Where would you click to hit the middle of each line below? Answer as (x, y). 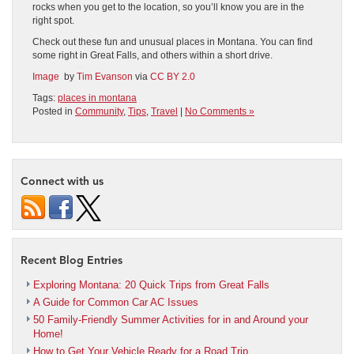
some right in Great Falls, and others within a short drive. (153, 55)
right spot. (53, 20)
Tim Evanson (105, 76)
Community (99, 111)
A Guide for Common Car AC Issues (116, 302)
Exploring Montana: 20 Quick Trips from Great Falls (151, 284)
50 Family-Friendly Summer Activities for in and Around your (171, 319)
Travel (164, 111)
